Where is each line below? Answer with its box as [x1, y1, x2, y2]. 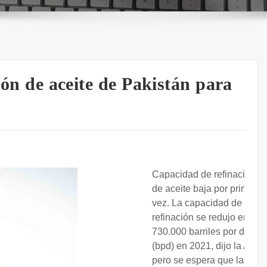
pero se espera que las [152, 255, 249, 266]
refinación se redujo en [152, 212, 249, 223]
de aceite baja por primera [152, 184, 262, 194]
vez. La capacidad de [152, 198, 242, 209]
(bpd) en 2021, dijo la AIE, [152, 241, 261, 252]
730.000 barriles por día [152, 226, 252, 237]
